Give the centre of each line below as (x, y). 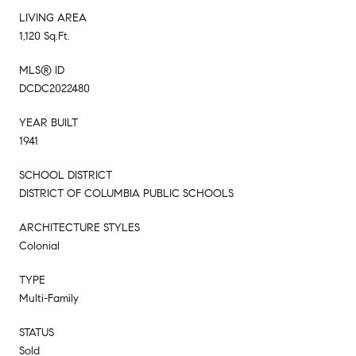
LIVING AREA (53, 17)
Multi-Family (49, 298)
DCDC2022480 (54, 88)
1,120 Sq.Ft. (44, 36)
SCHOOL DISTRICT (66, 175)
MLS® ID (42, 70)
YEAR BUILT (48, 122)
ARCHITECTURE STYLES (79, 227)
